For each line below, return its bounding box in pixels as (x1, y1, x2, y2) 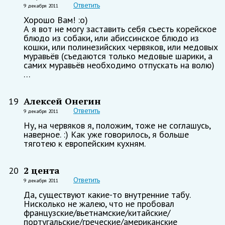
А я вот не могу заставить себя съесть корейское (24, 23, 216, 35)
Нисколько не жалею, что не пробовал (24, 197, 174, 209)
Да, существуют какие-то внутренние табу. (24, 188, 190, 200)
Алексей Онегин (24, 94, 101, 107)
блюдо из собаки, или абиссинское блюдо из (24, 32, 199, 44)
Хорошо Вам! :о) (24, 14, 88, 26)
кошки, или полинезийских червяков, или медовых (24, 41, 218, 53)
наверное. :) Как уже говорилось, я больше (24, 128, 189, 140)
